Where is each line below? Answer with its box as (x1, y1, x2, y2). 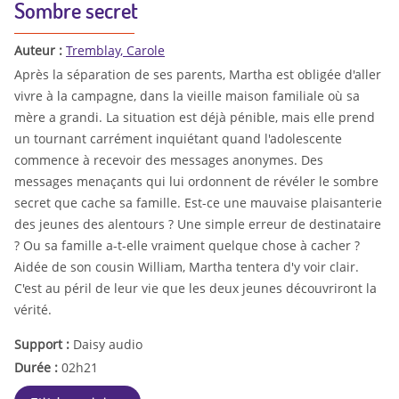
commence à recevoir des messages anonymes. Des (14, 151, 323, 168)
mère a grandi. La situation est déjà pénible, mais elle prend (14, 108, 375, 126)
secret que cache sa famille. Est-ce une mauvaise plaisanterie (14, 193, 382, 211)
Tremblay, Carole (66, 42, 165, 60)
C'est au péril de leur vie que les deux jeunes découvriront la (14, 279, 377, 297)
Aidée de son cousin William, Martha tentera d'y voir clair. (14, 257, 359, 275)
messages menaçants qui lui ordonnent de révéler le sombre (14, 172, 379, 190)
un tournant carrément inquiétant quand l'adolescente (14, 129, 342, 147)
